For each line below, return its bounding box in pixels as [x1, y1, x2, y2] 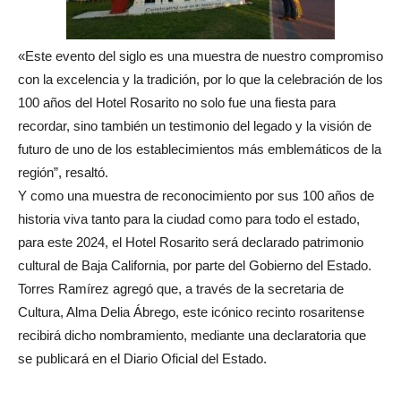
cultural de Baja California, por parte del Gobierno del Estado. [18, 257, 371, 273]
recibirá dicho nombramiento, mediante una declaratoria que [18, 327, 366, 343]
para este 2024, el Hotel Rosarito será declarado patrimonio [18, 234, 363, 250]
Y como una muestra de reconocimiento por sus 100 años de [18, 187, 374, 203]
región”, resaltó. [18, 164, 108, 180]
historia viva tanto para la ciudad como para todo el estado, [18, 210, 360, 226]
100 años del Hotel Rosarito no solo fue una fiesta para [18, 94, 336, 110]
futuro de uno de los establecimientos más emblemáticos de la [18, 141, 381, 157]
